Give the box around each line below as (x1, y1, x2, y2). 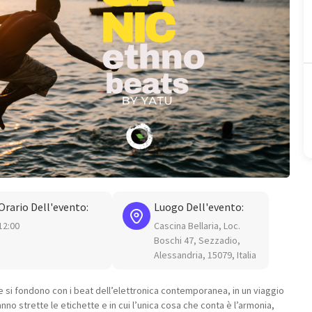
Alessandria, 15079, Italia (154, 248, 257, 261)
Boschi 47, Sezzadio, (154, 233, 241, 247)
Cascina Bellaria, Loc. (154, 219, 241, 232)
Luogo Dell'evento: (154, 199, 244, 214)
